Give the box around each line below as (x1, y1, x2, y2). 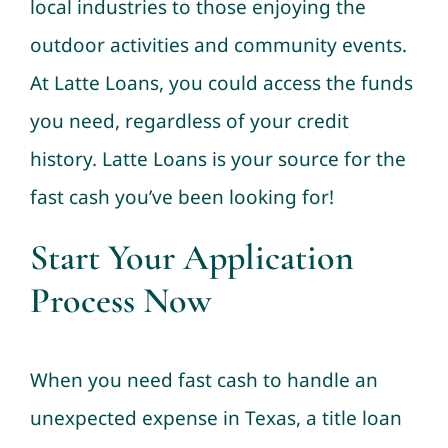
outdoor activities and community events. (29, 31, 407, 58)
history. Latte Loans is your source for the (29, 145, 406, 172)
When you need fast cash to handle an (29, 367, 378, 394)
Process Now (29, 278, 211, 322)
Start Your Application (29, 235, 354, 279)
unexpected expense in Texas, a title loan (29, 405, 402, 432)
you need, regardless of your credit (29, 107, 349, 134)
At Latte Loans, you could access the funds (29, 69, 413, 96)
